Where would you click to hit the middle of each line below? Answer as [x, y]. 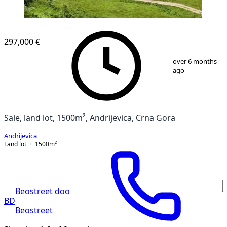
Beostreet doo [43, 191]
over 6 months [195, 61]
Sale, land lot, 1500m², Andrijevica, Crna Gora [90, 117]
